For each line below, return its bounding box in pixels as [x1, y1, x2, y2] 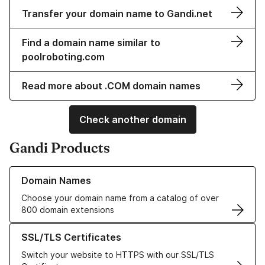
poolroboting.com [22, 51, 105, 63]
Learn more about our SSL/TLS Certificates [9, 224, 180, 234]
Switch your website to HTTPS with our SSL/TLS [21, 250, 214, 260]
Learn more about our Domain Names [9, 167, 156, 177]
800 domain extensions [21, 205, 114, 215]
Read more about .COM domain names [22, 80, 201, 92]
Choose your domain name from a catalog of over [21, 193, 219, 203]
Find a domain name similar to [22, 37, 160, 49]
